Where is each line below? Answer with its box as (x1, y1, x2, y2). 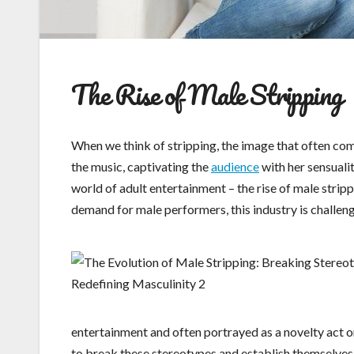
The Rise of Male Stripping (71, 72, 343, 117)
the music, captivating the (71, 159, 211, 175)
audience (211, 159, 259, 175)
